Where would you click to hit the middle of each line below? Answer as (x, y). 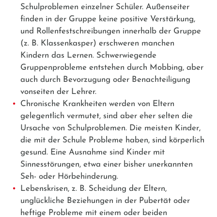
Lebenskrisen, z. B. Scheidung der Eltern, (93, 188)
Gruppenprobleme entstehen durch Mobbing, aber (112, 67)
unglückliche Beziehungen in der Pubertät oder (105, 201)
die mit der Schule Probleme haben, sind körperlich (112, 140)
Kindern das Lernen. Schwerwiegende (88, 55)
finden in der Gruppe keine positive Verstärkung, (108, 19)
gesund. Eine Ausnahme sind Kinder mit (93, 152)
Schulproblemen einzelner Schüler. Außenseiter (105, 7)
